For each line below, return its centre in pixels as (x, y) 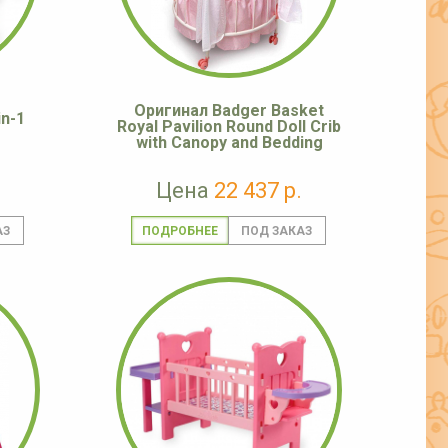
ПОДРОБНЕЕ (179, 231)
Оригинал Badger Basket (229, 111)
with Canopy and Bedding (229, 143)
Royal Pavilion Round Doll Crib (229, 127)
